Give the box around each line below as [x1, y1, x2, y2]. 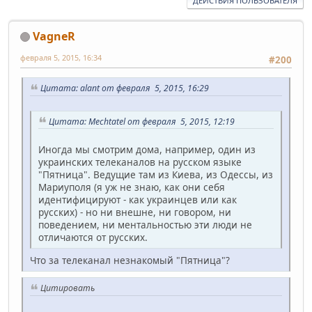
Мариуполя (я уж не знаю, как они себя [38, 180, 225, 194]
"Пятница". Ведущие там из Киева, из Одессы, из [38, 168, 273, 182]
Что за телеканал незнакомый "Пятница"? [30, 253, 230, 267]
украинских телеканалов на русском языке [38, 155, 242, 169]
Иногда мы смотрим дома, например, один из [38, 143, 256, 157]
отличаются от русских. [38, 231, 148, 244]
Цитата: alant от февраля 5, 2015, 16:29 [40, 81, 209, 94]
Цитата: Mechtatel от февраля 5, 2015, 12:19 [49, 115, 235, 127]
